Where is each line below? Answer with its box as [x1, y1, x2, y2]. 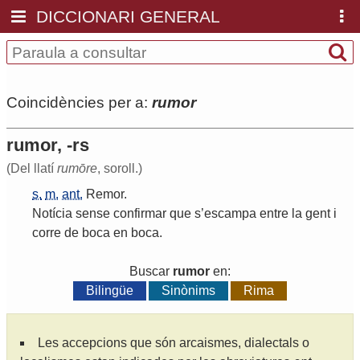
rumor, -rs [6, 135, 89, 156]
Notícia [32, 207, 72, 221]
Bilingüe [85, 284, 133, 298]
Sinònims [162, 284, 215, 298]
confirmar [113, 207, 166, 221]
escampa [204, 207, 256, 221]
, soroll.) [97, 162, 142, 176]
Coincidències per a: [6, 93, 152, 111]
